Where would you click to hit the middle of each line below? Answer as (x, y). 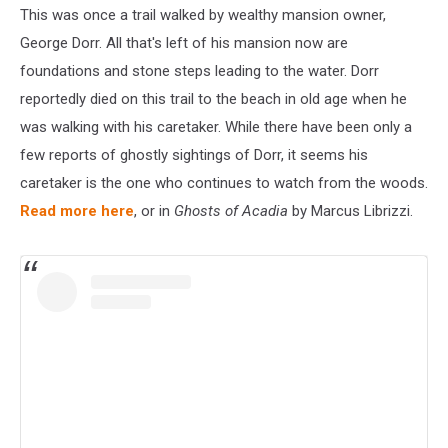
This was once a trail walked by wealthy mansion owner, (203, 15)
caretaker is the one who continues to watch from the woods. (224, 183)
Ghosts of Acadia (231, 211)
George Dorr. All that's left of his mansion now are (184, 43)
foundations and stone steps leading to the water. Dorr (199, 71)
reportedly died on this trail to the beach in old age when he (213, 99)
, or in (154, 211)
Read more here (77, 211)
